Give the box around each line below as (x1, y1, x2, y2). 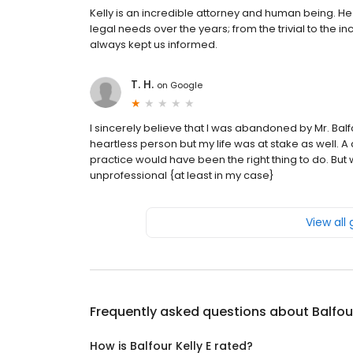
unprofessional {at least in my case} (90, 168, 274, 184)
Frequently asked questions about (90, 303, 312, 321)
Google (170, 78, 203, 91)
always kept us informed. (90, 37, 217, 53)
